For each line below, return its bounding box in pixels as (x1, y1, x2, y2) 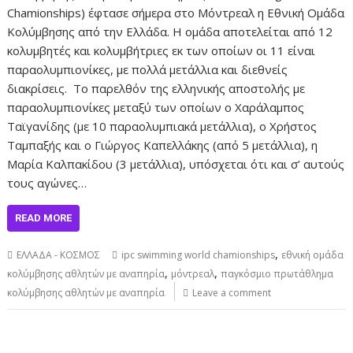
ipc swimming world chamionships (121, 248, 276, 262)
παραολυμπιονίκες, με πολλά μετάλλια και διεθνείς (7, 61, 288, 77)
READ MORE (15, 212, 72, 224)
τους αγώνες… (7, 175, 87, 191)
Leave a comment (192, 286, 272, 299)
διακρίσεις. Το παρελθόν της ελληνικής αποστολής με (7, 80, 306, 96)
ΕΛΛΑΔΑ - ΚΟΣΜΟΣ (17, 248, 101, 262)
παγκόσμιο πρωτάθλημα (221, 267, 334, 281)
